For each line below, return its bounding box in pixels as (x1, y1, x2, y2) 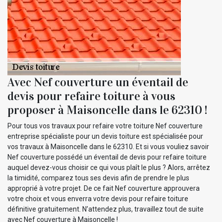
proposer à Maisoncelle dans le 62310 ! (7, 102, 207, 117)
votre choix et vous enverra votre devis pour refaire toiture (7, 194, 188, 203)
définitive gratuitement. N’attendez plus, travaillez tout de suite (7, 205, 204, 213)
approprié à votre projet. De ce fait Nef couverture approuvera (7, 184, 200, 192)
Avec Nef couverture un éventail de (7, 74, 188, 90)
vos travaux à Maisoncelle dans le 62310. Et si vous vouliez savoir (7, 142, 209, 151)
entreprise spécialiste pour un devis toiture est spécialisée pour (7, 132, 203, 140)
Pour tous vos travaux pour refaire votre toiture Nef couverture (7, 121, 203, 130)
